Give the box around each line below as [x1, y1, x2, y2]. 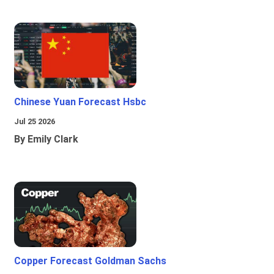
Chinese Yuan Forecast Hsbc [14, 96, 146, 108]
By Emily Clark [14, 133, 78, 146]
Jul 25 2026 [14, 117, 55, 127]
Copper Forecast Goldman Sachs [14, 255, 166, 267]
